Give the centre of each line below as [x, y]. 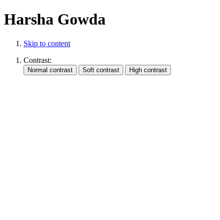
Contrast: [38, 60]
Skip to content [47, 43]
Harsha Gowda [55, 19]
